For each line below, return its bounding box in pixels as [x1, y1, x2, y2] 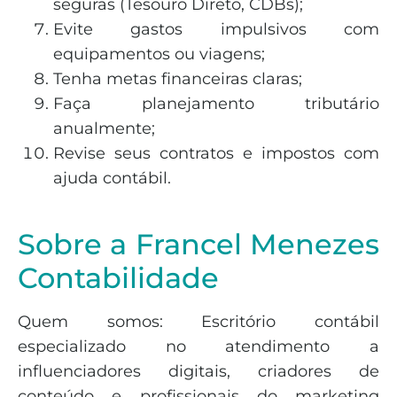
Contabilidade [18, 261, 219, 296]
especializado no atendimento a [18, 337, 379, 357]
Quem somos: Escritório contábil [18, 312, 379, 332]
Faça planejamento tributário [53, 93, 379, 113]
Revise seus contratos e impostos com [53, 143, 379, 163]
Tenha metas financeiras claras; [53, 68, 302, 89]
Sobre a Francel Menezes [18, 227, 379, 262]
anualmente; [53, 118, 155, 138]
